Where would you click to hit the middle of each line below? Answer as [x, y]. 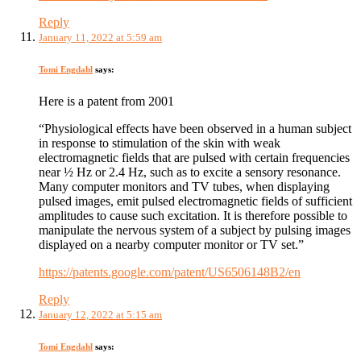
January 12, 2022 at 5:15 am [100, 314]
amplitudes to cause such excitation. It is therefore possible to [193, 215]
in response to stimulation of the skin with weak [160, 143]
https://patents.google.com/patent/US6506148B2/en [170, 272]
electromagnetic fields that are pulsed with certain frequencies [194, 157]
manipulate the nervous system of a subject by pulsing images [195, 230]
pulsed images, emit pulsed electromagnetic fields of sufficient [195, 201]
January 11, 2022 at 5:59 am [100, 37]
